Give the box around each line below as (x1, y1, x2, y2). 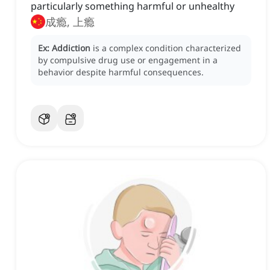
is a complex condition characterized (93, 42, 241, 54)
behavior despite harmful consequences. (38, 66, 204, 78)
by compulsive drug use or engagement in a (38, 54, 218, 66)
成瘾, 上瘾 (45, 14, 95, 30)
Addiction (52, 42, 90, 54)
